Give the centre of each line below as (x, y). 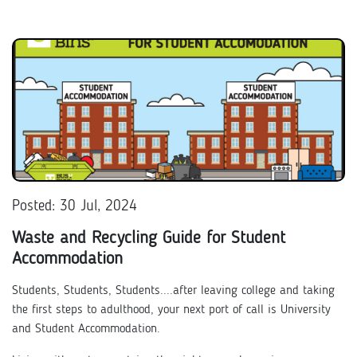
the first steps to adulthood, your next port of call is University (171, 310)
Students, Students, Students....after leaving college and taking (173, 291)
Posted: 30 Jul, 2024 (75, 206)
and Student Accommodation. (86, 329)
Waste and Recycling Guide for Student (149, 238)
